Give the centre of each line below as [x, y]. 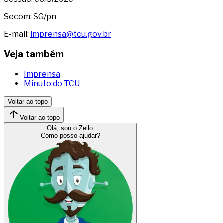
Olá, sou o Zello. [70, 128]
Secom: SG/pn [30, 17]
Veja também [34, 54]
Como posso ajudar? [70, 135]
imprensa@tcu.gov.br [71, 34]
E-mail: [17, 34]
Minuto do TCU [52, 83]
